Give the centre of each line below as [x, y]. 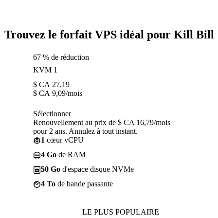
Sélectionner [52, 113]
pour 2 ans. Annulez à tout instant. [85, 131]
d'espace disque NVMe [97, 169]
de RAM [71, 154]
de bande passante [84, 183]
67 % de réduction [61, 57]
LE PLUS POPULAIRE [121, 212]
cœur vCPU [64, 140]
